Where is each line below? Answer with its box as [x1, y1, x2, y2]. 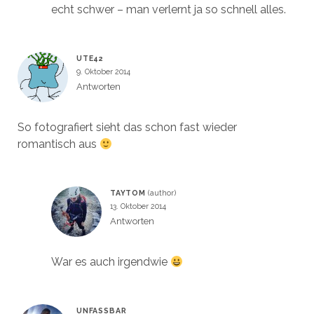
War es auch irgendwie [50, 255, 170, 269]
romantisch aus [17, 137, 100, 151]
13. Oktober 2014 [109, 202, 166, 211]
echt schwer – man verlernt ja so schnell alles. [50, 3, 286, 17]
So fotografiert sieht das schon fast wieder [17, 121, 237, 135]
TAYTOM [109, 189, 146, 198]
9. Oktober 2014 [76, 67, 130, 76]
